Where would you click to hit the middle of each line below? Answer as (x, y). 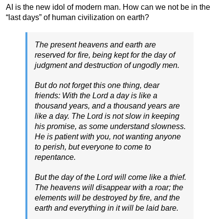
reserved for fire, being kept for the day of (105, 55)
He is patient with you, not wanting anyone (108, 136)
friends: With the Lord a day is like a (96, 95)
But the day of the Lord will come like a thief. (110, 177)
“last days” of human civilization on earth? (77, 17)
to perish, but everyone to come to (93, 147)
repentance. (55, 157)
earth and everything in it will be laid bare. (107, 208)
